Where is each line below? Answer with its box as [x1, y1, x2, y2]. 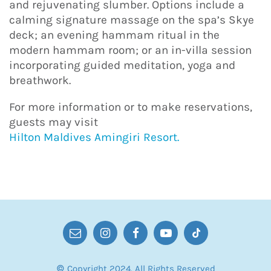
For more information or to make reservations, [9, 100, 252, 114]
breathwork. [9, 73, 71, 87]
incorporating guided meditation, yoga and [9, 58, 235, 72]
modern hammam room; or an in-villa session [9, 43, 252, 57]
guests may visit [9, 116, 98, 129]
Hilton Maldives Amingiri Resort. [9, 131, 179, 145]
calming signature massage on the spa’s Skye [9, 13, 254, 27]
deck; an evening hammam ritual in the [9, 28, 220, 42]
